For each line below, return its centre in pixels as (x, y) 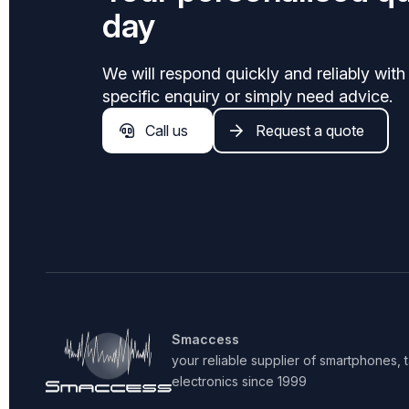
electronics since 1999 (239, 381)
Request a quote (310, 131)
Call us (167, 131)
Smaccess (205, 339)
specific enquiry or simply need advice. (247, 96)
